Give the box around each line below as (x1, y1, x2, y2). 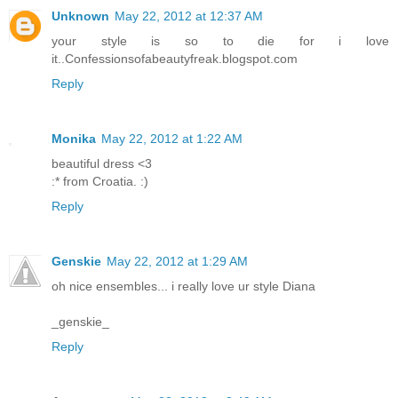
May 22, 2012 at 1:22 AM (101, 131, 243, 147)
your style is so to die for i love (52, 34, 389, 49)
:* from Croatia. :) (52, 174, 148, 189)
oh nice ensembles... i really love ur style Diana (52, 279, 315, 293)
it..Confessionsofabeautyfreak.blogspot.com (52, 52, 298, 67)
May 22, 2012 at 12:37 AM (115, 9, 263, 24)
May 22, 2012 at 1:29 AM (107, 254, 248, 268)
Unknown (52, 9, 109, 24)
